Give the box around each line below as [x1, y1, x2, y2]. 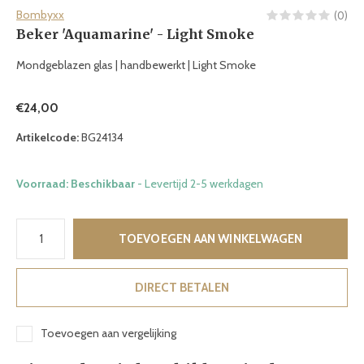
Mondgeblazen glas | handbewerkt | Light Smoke [16, 58, 256, 72]
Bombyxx [16, 7, 64, 22]
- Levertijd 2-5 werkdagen [137, 176, 263, 191]
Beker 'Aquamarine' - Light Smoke [16, 26, 254, 42]
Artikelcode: [16, 130, 79, 145]
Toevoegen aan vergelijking [41, 326, 176, 340]
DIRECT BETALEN [134, 280, 230, 295]
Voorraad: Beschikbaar [16, 176, 137, 191]
